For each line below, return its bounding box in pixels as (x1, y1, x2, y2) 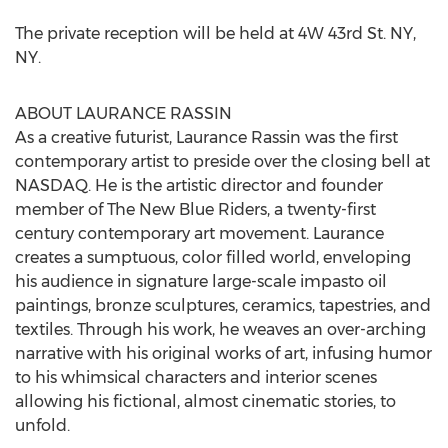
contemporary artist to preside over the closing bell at (15, 152, 430, 171)
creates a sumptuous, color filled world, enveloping (15, 248, 411, 267)
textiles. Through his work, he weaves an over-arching (15, 320, 426, 339)
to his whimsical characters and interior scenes (15, 368, 377, 387)
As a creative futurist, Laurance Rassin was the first (15, 128, 398, 147)
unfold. (15, 416, 70, 435)
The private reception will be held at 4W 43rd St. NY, (15, 24, 416, 43)
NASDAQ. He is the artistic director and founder (15, 176, 383, 195)
